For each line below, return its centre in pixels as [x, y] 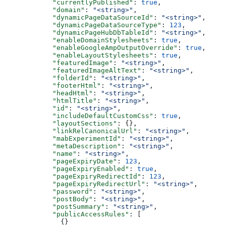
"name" [52, 153]
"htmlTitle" [63, 100]
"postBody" [61, 199]
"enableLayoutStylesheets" [91, 55]
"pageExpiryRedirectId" [85, 176]
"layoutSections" [73, 123]
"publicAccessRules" [79, 214]
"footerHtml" [65, 85]
